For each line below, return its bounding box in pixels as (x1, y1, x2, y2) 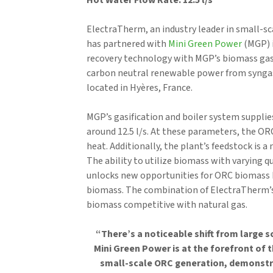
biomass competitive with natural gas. (87, 198, 247, 211)
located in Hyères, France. (87, 81, 193, 94)
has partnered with (87, 37, 168, 51)
